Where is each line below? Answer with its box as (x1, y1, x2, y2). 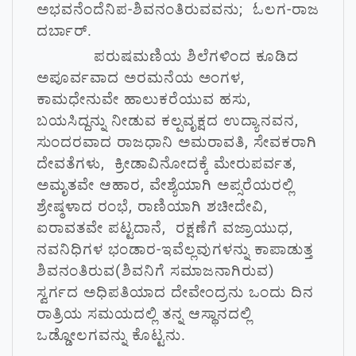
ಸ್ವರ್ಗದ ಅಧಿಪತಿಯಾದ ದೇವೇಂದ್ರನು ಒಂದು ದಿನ (37, 283, 314, 301)
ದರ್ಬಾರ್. (37, 21, 92, 40)
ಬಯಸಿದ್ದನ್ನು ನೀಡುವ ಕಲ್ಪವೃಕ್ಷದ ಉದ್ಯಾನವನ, (37, 111, 299, 130)
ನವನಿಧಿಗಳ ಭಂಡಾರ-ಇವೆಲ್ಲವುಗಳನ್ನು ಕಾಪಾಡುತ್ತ (37, 240, 313, 258)
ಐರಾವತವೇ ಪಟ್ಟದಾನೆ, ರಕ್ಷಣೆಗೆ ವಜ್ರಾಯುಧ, (37, 219, 298, 237)
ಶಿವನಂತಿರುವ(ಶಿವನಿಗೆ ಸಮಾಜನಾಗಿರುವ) (37, 261, 275, 280)
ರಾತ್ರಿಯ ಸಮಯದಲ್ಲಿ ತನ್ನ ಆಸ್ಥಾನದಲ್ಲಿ (37, 304, 252, 323)
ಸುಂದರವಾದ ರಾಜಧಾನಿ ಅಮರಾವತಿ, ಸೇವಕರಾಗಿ (37, 133, 317, 151)
